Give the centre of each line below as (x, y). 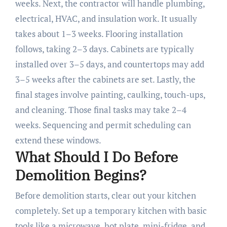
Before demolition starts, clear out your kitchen (105, 195)
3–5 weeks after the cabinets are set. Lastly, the (105, 80)
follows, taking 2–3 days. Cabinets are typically (104, 49)
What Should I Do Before (96, 157)
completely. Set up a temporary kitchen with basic (111, 210)
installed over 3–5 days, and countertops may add (109, 64)
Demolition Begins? (81, 175)
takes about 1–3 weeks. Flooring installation (99, 34)
